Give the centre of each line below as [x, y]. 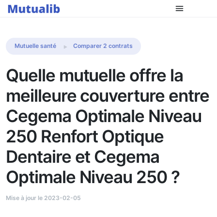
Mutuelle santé [35, 46]
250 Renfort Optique [85, 136]
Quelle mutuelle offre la [94, 75]
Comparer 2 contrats [103, 46]
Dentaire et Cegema [83, 156]
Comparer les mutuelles [170, 14]
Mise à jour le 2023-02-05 [43, 198]
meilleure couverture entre [108, 95]
